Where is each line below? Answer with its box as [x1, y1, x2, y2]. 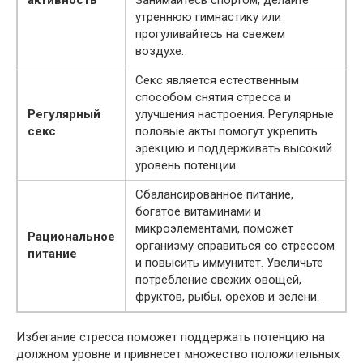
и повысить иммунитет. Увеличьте [135, 255, 323, 271]
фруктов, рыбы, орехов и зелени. [135, 289, 319, 305]
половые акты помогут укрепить [135, 124, 318, 139]
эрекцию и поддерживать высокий [135, 141, 332, 156]
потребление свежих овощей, [135, 272, 301, 288]
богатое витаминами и [135, 204, 261, 220]
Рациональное [28, 229, 115, 245]
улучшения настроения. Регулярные [135, 107, 334, 122]
